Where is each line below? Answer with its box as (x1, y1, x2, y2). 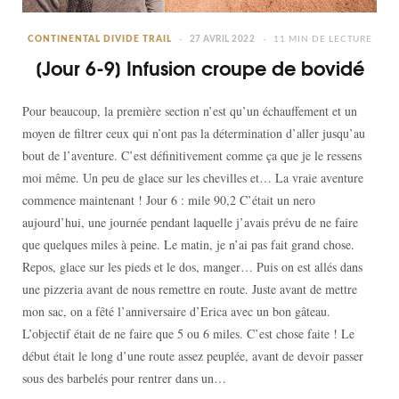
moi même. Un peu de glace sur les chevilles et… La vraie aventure (22, 168, 363, 186)
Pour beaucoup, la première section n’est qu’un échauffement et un (22, 102, 357, 119)
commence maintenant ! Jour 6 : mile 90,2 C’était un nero (22, 191, 315, 208)
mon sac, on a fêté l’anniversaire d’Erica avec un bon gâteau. (22, 302, 330, 320)
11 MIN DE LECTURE (273, 34, 372, 44)
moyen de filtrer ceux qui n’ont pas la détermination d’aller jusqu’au (22, 124, 365, 142)
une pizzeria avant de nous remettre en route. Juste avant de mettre (22, 280, 357, 297)
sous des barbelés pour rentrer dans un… (22, 369, 226, 387)
